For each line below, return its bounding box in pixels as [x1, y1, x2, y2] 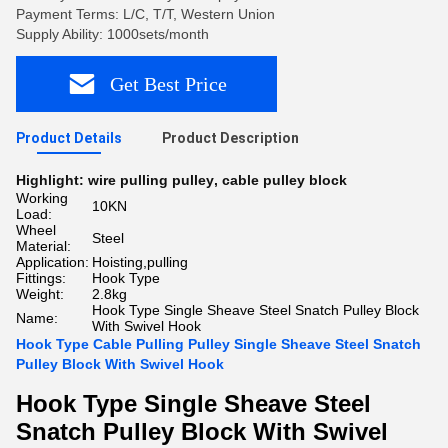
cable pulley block [222, 172, 347, 188]
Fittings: [16, 270, 66, 286]
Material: [16, 238, 71, 254]
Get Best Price [110, 72, 227, 95]
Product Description [162, 130, 299, 146]
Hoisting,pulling [92, 254, 188, 270]
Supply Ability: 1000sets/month [16, 26, 209, 42]
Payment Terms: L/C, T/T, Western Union [16, 6, 275, 22]
